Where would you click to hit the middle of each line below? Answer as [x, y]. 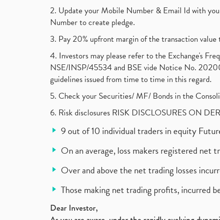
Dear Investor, [74, 208]
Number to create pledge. [93, 22]
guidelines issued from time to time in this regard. [131, 79]
